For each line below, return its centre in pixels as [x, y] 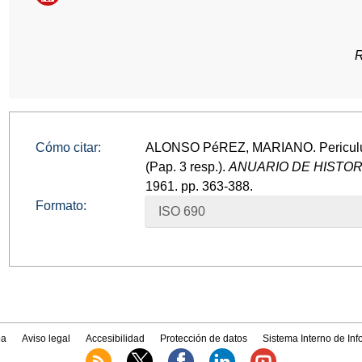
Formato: [61, 205]
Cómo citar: [69, 147]
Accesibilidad [115, 338]
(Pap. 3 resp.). [187, 166]
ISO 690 [182, 211]
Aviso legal [46, 338]
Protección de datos [204, 338]
